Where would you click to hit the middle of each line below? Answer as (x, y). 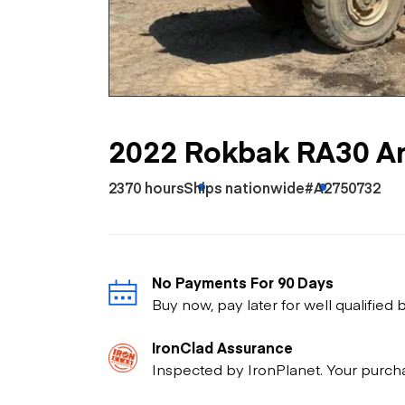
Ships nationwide (244, 187)
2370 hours (146, 187)
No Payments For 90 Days (243, 282)
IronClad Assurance (222, 347)
